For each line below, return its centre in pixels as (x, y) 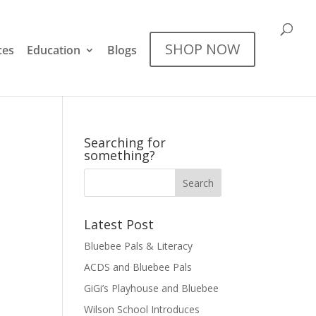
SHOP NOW (202, 49)
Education (54, 50)
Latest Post (119, 224)
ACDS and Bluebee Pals (138, 267)
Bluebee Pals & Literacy (139, 246)
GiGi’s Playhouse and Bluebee (152, 288)
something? (120, 155)
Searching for (125, 142)
